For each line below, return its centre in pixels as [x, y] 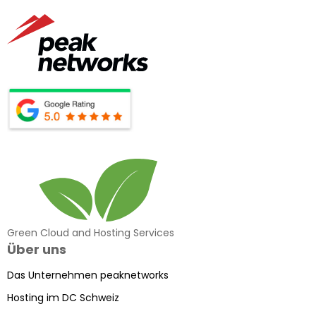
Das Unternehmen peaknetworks [88, 275]
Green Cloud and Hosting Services [91, 232]
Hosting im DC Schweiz [63, 297]
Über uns [37, 249]
